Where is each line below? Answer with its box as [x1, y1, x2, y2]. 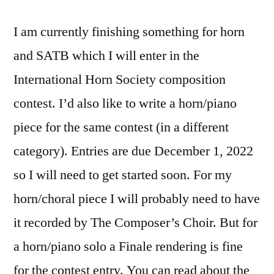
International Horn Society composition [13, 71, 226, 88]
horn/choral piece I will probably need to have [13, 190, 260, 207]
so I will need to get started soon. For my [13, 166, 232, 183]
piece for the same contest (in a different [13, 119, 229, 136]
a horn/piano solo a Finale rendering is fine [13, 238, 243, 255]
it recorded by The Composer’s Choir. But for [13, 214, 257, 231]
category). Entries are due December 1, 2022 [13, 143, 253, 160]
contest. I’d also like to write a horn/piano [13, 95, 237, 112]
